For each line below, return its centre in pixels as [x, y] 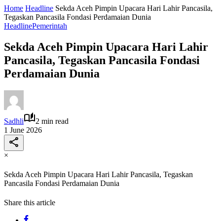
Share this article [30, 203]
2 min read [52, 121]
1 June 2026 [23, 130]
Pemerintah [50, 26]
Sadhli [14, 121]
